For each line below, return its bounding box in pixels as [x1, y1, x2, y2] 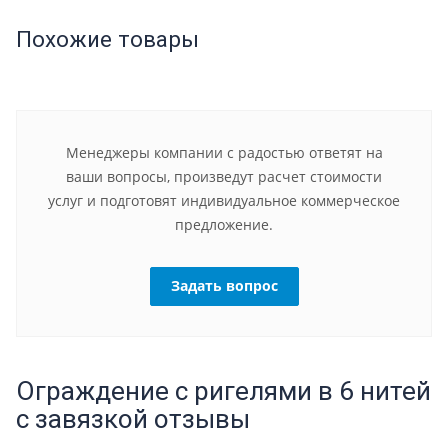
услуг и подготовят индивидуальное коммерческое [48, 190, 400, 210]
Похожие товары [16, 25, 199, 52]
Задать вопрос [170, 275, 278, 295]
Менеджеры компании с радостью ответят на [65, 142, 383, 162]
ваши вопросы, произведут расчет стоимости [66, 166, 382, 186]
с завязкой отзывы [16, 403, 250, 434]
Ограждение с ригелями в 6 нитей [16, 375, 431, 406]
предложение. [175, 214, 273, 234]
